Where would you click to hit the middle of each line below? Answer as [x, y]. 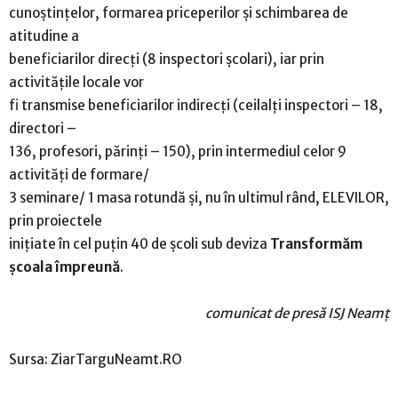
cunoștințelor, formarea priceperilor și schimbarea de [179, 13]
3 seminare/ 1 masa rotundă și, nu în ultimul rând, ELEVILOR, [199, 198]
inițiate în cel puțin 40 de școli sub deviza [139, 244]
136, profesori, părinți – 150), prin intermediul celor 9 [178, 152]
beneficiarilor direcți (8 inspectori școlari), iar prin [167, 60]
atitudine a [44, 36]
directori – [43, 129]
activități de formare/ [79, 175]
